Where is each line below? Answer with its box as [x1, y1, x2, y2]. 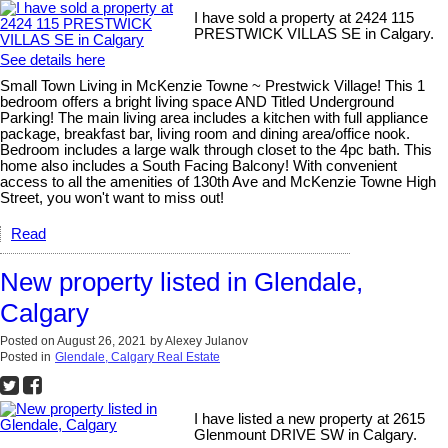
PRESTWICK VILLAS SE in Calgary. [194, 26, 435, 42]
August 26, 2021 [57, 334, 146, 348]
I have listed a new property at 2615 [194, 411, 426, 427]
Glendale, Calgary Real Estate [55, 350, 220, 364]
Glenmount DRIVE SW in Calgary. [194, 427, 418, 443]
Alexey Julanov [165, 334, 248, 348]
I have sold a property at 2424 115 [194, 10, 415, 26]
